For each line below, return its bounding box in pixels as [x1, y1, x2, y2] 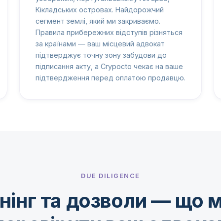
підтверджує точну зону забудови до [35, 51, 167, 60]
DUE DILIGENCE [81, 172, 140, 180]
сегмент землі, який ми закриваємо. [35, 17, 160, 26]
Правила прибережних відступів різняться [35, 28, 183, 37]
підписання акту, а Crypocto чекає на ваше [35, 62, 183, 71]
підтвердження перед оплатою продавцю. [35, 74, 185, 82]
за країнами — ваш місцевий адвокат [35, 39, 165, 48]
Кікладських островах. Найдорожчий [35, 5, 164, 14]
